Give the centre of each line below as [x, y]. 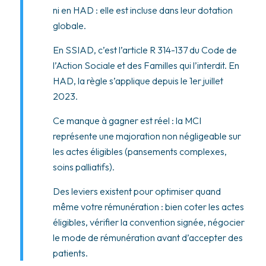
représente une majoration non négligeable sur [147, 136]
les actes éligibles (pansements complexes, [140, 152]
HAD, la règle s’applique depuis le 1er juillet [138, 81]
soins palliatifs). [83, 167]
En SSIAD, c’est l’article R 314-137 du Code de [145, 50]
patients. [70, 253]
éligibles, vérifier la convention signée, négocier [148, 222]
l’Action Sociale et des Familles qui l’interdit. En [146, 66]
